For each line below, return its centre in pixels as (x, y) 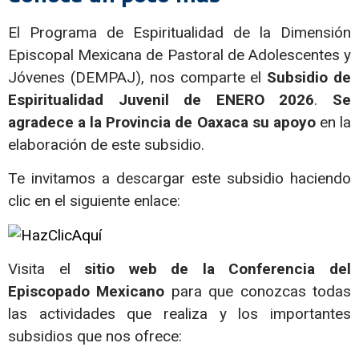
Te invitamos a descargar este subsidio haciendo (179, 179)
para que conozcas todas (258, 292)
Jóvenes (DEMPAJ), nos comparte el (138, 77)
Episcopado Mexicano (87, 292)
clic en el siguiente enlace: (94, 201)
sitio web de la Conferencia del (218, 269)
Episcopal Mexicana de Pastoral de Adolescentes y (179, 55)
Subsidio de (309, 77)
